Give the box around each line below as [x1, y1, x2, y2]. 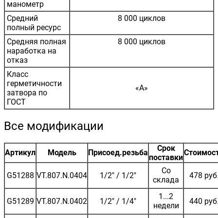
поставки [149, 152, 183, 162]
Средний [7, 13, 38, 23]
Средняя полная [7, 36, 66, 46]
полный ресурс [7, 22, 61, 32]
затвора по [7, 88, 47, 97]
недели [153, 200, 179, 210]
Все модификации [4, 119, 104, 133]
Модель [47, 147, 76, 157]
